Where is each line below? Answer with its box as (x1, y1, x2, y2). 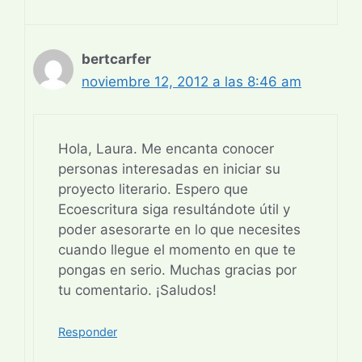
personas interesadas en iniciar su (58, 161, 280, 178)
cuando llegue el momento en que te (58, 242, 296, 259)
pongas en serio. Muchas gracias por (58, 262, 297, 279)
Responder (58, 324, 117, 339)
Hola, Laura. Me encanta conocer (58, 141, 274, 158)
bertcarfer (82, 50, 151, 67)
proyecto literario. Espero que (58, 181, 248, 198)
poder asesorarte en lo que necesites (58, 221, 301, 238)
